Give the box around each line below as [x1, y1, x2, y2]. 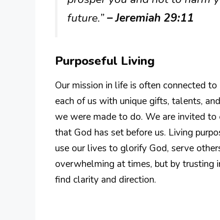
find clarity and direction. [55, 173, 156, 187]
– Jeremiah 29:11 [107, 10, 194, 26]
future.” [67, 10, 107, 26]
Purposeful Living [55, 53, 155, 69]
